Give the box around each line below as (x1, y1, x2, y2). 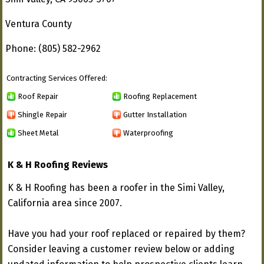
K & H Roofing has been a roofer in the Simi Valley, (8, 182, 225, 193)
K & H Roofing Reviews (8, 159, 108, 170)
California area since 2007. (8, 197, 122, 209)
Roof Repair (18, 91, 58, 101)
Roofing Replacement (123, 91, 197, 101)
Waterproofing (123, 128, 173, 137)
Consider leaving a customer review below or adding (8, 243, 235, 255)
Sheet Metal (18, 128, 59, 137)
